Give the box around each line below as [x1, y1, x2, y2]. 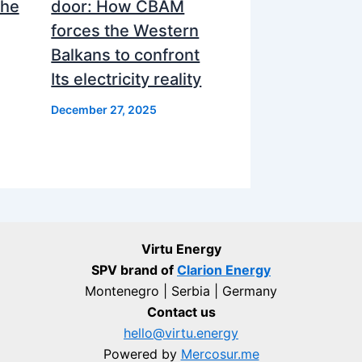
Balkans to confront [51, 44, 200, 65]
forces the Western [51, 20, 200, 40]
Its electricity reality [51, 69, 202, 89]
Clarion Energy [177, 262, 271, 278]
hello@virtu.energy [124, 325, 238, 341]
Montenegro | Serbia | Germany [85, 283, 277, 299]
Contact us [146, 304, 216, 320]
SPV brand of [91, 262, 177, 278]
